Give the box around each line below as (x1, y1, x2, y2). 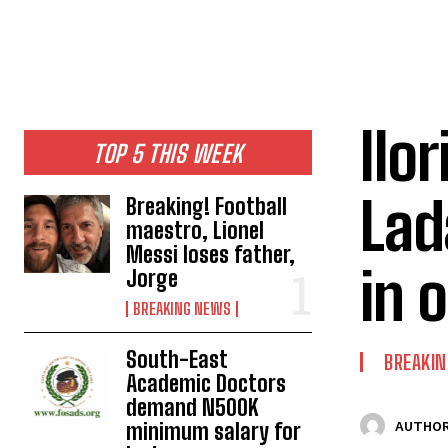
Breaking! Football (126, 193, 288, 220)
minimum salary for (126, 418, 302, 445)
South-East (126, 346, 229, 373)
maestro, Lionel (126, 217, 265, 244)
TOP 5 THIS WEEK (93, 139, 243, 168)
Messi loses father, (126, 241, 296, 268)
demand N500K (126, 394, 259, 421)
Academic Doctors (126, 370, 287, 397)
